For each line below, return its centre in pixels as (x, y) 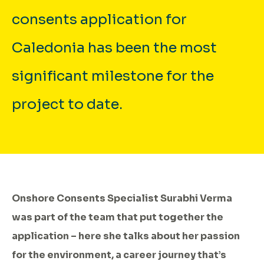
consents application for (99, 19)
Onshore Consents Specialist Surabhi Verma (122, 198)
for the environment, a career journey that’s (119, 255)
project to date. (67, 104)
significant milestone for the (113, 76)
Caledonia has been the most (114, 47)
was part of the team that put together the (118, 217)
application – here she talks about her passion (126, 236)
